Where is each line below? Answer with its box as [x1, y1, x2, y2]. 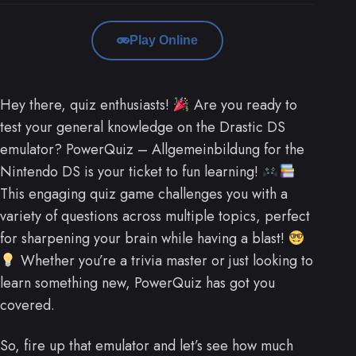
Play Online [129, 33, 198, 48]
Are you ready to [189, 95, 297, 116]
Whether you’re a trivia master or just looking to [16, 250, 313, 272]
